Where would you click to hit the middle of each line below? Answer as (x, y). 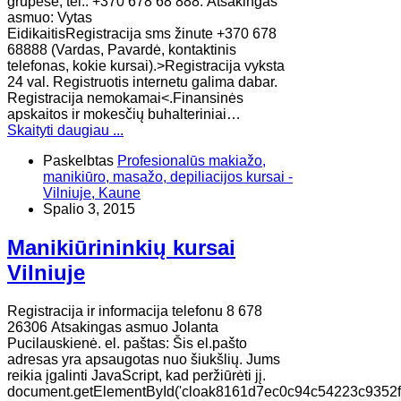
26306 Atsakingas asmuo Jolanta (113, 327)
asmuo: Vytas (50, 18)
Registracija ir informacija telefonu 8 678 (135, 311)
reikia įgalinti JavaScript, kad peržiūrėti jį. (137, 375)
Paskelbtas (78, 161)
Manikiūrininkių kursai (121, 248)
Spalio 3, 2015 (89, 209)
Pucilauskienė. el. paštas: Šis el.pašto (127, 343)
